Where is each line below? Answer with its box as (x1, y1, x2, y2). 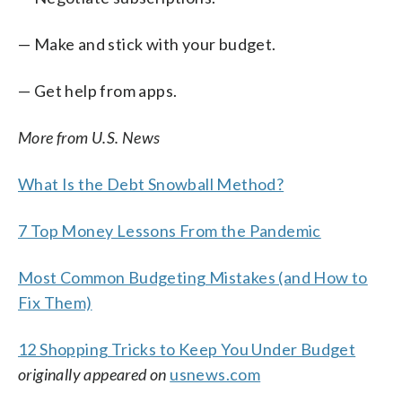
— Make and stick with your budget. (18, 33, 276, 54)
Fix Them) (18, 292, 92, 312)
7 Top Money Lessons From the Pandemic (18, 220, 321, 240)
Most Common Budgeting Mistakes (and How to (18, 267, 368, 287)
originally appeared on (18, 363, 167, 384)
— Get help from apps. (18, 80, 178, 100)
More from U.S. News (18, 127, 161, 147)
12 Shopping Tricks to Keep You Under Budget (18, 338, 356, 359)
